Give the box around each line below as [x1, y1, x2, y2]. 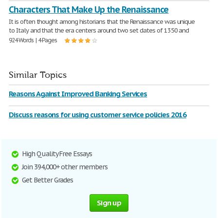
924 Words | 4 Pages [9, 36, 57, 44]
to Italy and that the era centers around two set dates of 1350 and [9, 26, 189, 35]
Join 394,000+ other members [22, 163, 108, 171]
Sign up [97, 198, 121, 207]
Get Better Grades [22, 176, 73, 184]
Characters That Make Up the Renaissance [9, 4, 169, 15]
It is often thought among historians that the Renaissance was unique [9, 18, 195, 26]
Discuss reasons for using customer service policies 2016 [9, 110, 186, 119]
